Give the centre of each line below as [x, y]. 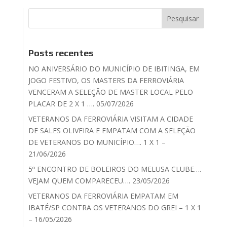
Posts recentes [61, 53]
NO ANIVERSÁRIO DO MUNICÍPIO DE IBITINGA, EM [114, 69]
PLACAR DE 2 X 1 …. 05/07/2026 [81, 104]
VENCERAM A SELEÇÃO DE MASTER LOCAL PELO [110, 92]
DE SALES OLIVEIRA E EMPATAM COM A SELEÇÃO [112, 131]
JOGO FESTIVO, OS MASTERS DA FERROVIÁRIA [106, 81]
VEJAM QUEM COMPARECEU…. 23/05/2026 [99, 181]
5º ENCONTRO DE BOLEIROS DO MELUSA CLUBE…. [115, 169]
